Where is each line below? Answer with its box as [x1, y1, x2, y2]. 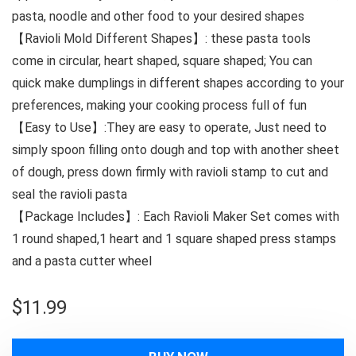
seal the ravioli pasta [12, 187, 127, 202]
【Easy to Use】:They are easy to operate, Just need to [12, 120, 327, 135]
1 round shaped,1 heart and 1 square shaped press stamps [12, 231, 336, 246]
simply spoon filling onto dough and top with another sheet [12, 142, 339, 157]
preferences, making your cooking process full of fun [12, 98, 307, 113]
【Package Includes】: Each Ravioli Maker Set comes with [12, 209, 339, 224]
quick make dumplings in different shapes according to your [12, 75, 344, 91]
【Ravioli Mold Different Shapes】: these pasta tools [12, 31, 311, 46]
